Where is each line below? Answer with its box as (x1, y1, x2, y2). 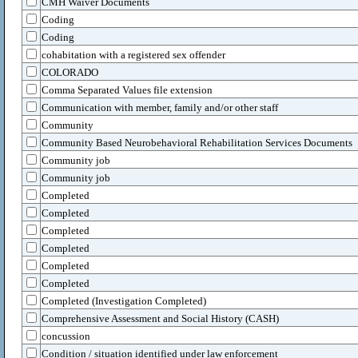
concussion (42, 330, 90, 342)
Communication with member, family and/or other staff (42, 101, 278, 113)
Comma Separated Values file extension (42, 84, 213, 96)
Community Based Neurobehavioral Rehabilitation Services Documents (42, 137, 352, 149)
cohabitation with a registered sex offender (42, 49, 225, 61)
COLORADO (42, 66, 98, 78)
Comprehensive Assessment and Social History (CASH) (42, 312, 279, 324)
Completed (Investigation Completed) (42, 295, 206, 307)
